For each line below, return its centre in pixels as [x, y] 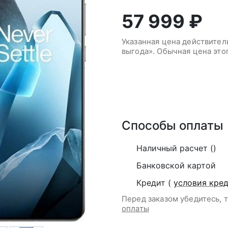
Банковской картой [176, 165]
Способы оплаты [173, 125]
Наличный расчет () [176, 148]
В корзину [165, 82]
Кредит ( [155, 183]
